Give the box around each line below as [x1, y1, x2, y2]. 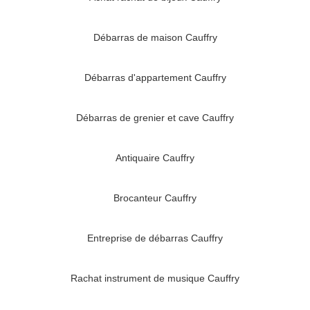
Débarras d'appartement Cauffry [84, 72, 226, 84]
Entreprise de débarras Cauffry [87, 232, 223, 244]
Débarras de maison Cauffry [93, 32, 217, 44]
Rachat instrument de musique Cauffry [71, 273, 239, 284]
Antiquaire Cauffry [116, 152, 194, 164]
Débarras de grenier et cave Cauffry [76, 112, 234, 124]
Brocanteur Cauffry [113, 192, 197, 204]
